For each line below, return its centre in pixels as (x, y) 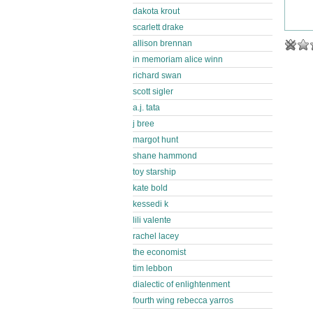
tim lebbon (153, 268)
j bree (144, 124)
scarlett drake (158, 27)
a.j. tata (146, 108)
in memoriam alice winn (178, 59)
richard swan (157, 75)
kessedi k (151, 204)
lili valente (152, 220)
